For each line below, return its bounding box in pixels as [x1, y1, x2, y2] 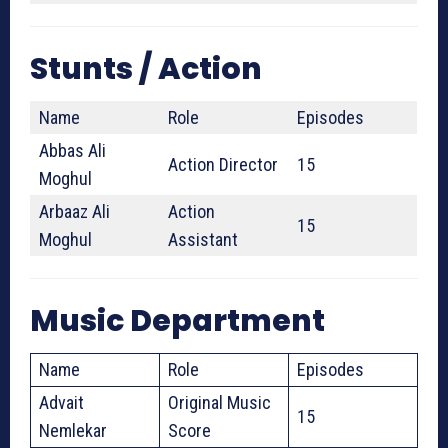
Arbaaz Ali [39, 201, 110, 223]
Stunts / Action [30, 48, 262, 91]
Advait [39, 392, 84, 414]
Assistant [168, 229, 238, 251]
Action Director [168, 154, 278, 176]
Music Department [30, 300, 325, 343]
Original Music [168, 392, 271, 414]
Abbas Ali [39, 140, 106, 162]
